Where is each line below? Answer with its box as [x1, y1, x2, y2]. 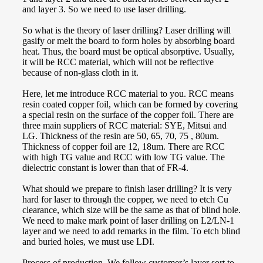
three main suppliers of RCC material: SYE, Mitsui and [22, 120, 227, 130]
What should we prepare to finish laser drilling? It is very [22, 183, 232, 194]
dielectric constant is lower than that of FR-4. [22, 162, 188, 173]
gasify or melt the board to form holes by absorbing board [22, 35, 235, 46]
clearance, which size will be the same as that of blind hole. [22, 204, 241, 215]
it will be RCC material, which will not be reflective [22, 56, 214, 67]
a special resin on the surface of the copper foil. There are [22, 109, 234, 120]
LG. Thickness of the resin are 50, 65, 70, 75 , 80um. [22, 130, 219, 141]
